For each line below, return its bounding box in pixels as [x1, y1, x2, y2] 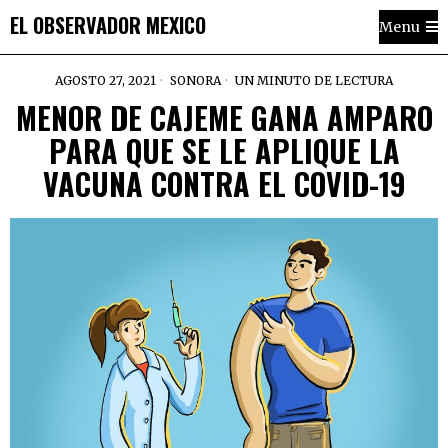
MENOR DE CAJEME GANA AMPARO [15, 95, 433, 140]
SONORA [170, 73, 221, 88]
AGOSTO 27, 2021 [55, 73, 156, 88]
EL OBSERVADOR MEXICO [10, 9, 206, 40]
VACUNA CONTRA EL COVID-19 [42, 161, 406, 206]
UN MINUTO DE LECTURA [232, 73, 393, 88]
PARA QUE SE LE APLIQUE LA [48, 128, 400, 173]
